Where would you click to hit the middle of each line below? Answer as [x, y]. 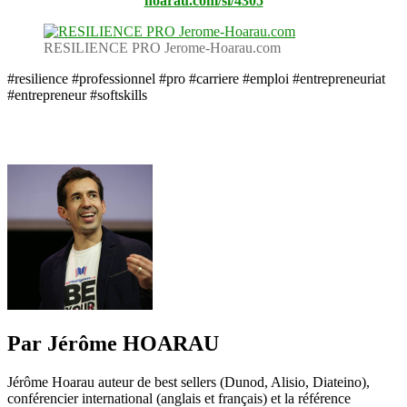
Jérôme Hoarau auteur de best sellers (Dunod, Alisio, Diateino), [189, 382]
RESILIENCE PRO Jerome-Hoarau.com [162, 47]
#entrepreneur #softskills [77, 94]
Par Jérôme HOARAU [113, 343]
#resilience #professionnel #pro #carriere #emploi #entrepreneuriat [196, 78]
